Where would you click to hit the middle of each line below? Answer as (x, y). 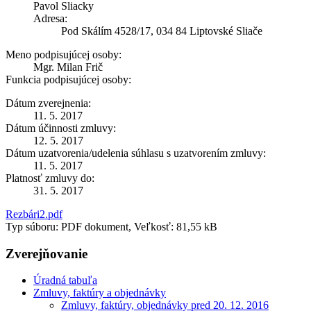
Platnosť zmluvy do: (50, 178)
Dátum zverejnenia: (48, 103)
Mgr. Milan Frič (68, 67)
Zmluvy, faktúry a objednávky (100, 293)
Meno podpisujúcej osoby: (64, 54)
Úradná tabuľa (65, 280)
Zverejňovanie (47, 253)
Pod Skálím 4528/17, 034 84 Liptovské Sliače (162, 31)
